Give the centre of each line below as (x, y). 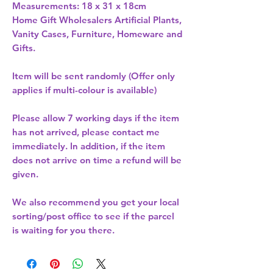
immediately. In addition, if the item (89, 146)
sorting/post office (52, 216)
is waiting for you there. (63, 230)
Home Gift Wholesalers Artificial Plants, (97, 20)
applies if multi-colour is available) (84, 90)
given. (25, 174)
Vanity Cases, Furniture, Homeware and (97, 34)
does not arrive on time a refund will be (97, 160)
